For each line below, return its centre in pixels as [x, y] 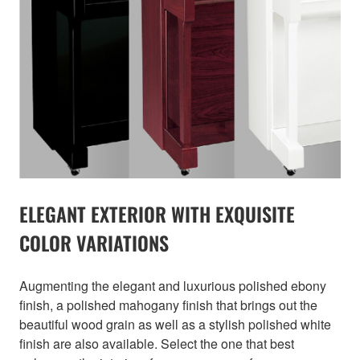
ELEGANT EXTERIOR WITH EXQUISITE [157, 213]
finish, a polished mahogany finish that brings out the [168, 305]
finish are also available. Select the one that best [157, 343]
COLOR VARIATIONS [94, 242]
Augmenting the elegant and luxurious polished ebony [173, 285]
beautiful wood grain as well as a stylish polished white [175, 324]
